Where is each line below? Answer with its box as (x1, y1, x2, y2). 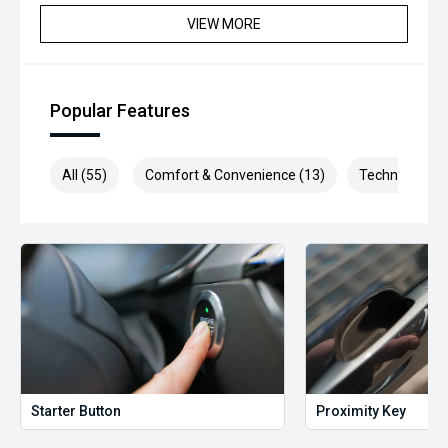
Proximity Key (316, 403, 407, 419)
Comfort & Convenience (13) (145, 167, 325, 183)
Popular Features (50, 100, 190, 121)
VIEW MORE (187, 16, 261, 32)
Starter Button (31, 403, 121, 419)
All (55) (62, 167, 107, 183)
